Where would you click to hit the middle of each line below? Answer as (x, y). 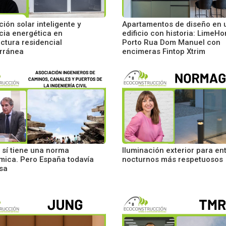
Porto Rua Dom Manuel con (171, 42)
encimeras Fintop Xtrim (163, 51)
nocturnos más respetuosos (172, 159)
